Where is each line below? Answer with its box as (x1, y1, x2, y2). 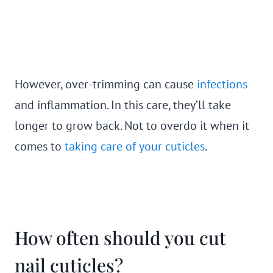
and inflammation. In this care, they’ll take (15, 97, 231, 113)
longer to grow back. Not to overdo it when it (15, 118, 249, 133)
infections (197, 76, 247, 92)
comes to (15, 138, 65, 154)
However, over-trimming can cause (15, 76, 197, 92)
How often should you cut (15, 225, 226, 250)
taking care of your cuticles (65, 138, 205, 154)
